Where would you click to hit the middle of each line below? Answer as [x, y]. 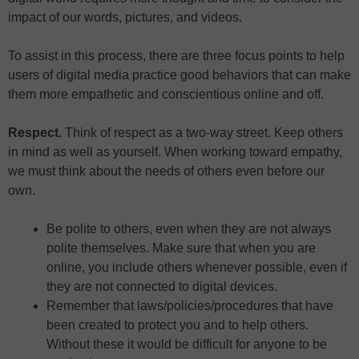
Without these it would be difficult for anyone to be [187, 344]
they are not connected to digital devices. [162, 286]
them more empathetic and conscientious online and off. [166, 94]
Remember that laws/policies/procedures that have [190, 305]
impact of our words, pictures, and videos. [125, 17]
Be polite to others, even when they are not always [189, 228]
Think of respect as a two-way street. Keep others [204, 132]
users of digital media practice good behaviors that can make [179, 75]
